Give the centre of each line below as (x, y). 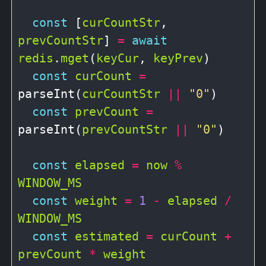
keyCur (118, 58)
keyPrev (178, 58)
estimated (107, 236)
